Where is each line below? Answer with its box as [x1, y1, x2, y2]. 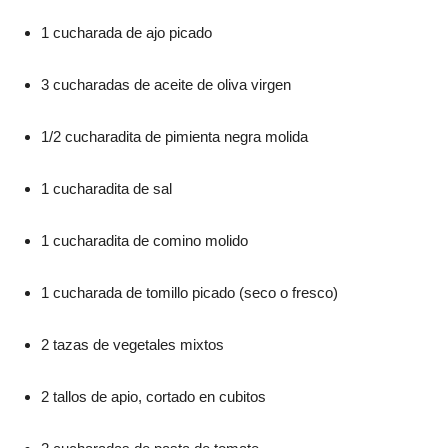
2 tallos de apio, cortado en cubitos [41, 388, 266, 406]
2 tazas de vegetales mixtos [41, 336, 224, 354]
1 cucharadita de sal [41, 180, 172, 198]
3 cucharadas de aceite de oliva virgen [41, 76, 291, 94]
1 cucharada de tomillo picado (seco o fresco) [41, 284, 338, 302]
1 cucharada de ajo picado [41, 24, 212, 42]
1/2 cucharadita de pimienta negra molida [41, 128, 308, 146]
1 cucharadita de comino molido [41, 232, 248, 250]
